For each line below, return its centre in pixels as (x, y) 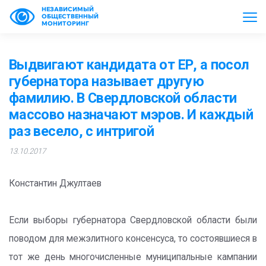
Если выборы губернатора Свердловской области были (133, 220)
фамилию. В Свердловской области (123, 98)
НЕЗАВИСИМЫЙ (68, 9)
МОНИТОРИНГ (65, 23)
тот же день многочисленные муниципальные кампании (133, 257)
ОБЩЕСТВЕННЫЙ (70, 16)
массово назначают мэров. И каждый (131, 115)
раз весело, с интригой (82, 131)
